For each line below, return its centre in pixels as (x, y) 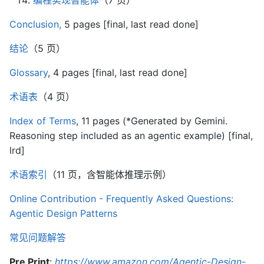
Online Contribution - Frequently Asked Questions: (121, 199)
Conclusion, (35, 24)
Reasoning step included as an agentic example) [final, (131, 136)
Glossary (29, 72)
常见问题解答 (38, 237)
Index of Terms (43, 121)
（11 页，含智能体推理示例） (109, 174)
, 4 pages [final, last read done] (118, 72)
